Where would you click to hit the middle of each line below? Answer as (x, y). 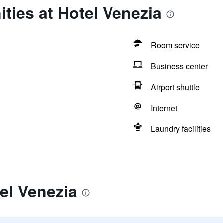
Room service (175, 45)
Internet (164, 108)
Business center (179, 66)
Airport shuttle (175, 87)
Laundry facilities (180, 129)
